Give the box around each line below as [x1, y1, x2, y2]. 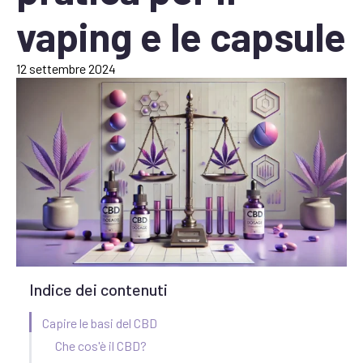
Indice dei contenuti [29, 280, 168, 300]
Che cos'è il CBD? [55, 338, 147, 354]
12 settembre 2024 [16, 61, 116, 76]
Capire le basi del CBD [42, 315, 157, 331]
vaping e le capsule [16, 12, 346, 60]
